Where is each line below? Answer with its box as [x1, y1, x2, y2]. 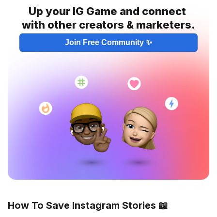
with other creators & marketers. [22, 18, 195, 31]
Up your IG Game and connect [29, 4, 186, 17]
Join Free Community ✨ [65, 38, 152, 46]
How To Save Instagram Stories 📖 [8, 199, 168, 211]
